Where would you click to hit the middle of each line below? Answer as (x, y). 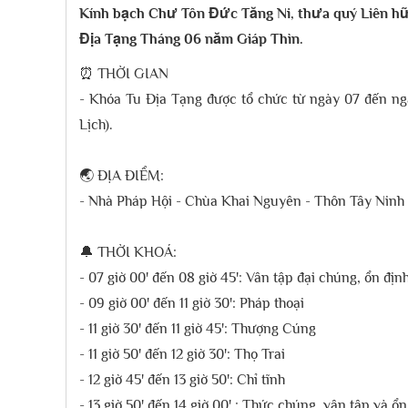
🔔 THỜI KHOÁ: (127, 252)
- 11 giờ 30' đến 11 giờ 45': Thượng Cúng (197, 329)
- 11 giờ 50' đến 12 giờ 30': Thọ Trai (182, 354)
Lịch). (96, 125)
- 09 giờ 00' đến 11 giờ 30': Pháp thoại (191, 303)
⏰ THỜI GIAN (123, 74)
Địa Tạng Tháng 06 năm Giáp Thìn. (191, 39)
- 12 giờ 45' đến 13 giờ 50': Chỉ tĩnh (182, 380)
